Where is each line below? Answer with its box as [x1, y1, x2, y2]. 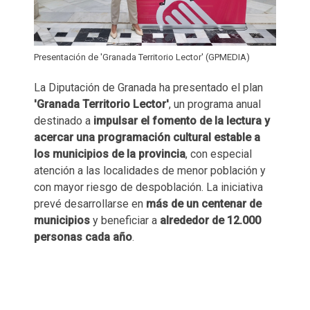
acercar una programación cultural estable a [34, 130, 260, 144]
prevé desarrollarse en [34, 197, 146, 210]
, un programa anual [169, 97, 261, 111]
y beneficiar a [90, 213, 160, 227]
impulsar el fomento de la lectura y [93, 113, 270, 127]
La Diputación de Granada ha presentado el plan [34, 80, 263, 94]
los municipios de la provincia [34, 147, 185, 161]
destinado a [34, 113, 93, 127]
